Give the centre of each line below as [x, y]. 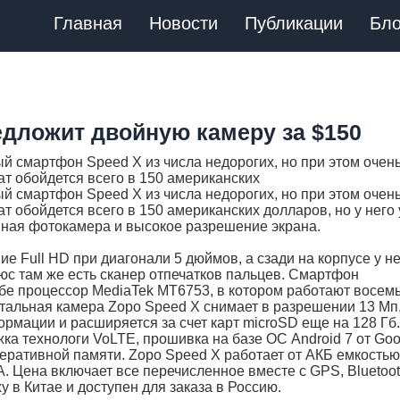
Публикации [294, 23]
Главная [88, 23]
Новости [183, 23]
